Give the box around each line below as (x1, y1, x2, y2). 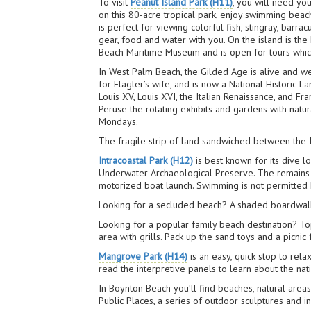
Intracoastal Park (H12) (99, 154, 194, 167)
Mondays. (99, 115, 139, 128)
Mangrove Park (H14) (99, 250, 188, 262)
